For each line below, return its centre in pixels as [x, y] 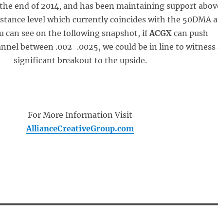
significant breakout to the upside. [80, 60]
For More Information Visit [80, 115]
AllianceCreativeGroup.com [80, 128]
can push [190, 33]
